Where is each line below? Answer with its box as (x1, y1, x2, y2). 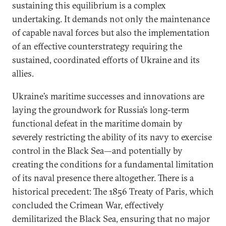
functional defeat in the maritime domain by (12, 118, 183, 130)
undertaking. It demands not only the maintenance (12, 13, 210, 25)
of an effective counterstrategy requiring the (12, 40, 182, 52)
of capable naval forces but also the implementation (12, 27, 210, 39)
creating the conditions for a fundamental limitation (12, 158, 214, 171)
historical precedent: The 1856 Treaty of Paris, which (12, 186, 214, 198)
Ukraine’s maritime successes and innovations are (12, 90, 204, 102)
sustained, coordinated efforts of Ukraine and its (12, 54, 200, 66)
